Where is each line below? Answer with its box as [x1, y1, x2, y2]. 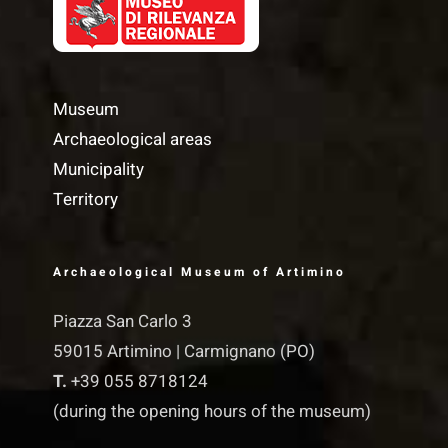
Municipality [52, 156, 144, 182]
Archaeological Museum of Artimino [52, 262, 346, 281]
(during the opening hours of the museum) [52, 398, 371, 424]
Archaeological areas [52, 126, 212, 152]
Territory [52, 186, 118, 212]
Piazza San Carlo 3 [52, 308, 192, 334]
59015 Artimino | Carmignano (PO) [52, 338, 315, 364]
